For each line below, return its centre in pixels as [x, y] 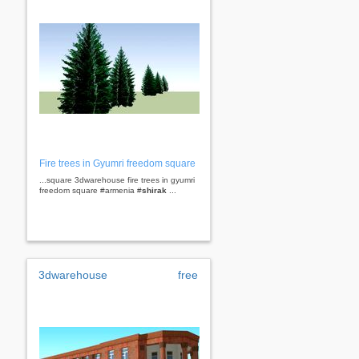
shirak [154, 190]
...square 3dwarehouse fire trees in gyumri [117, 179]
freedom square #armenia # [91, 190]
